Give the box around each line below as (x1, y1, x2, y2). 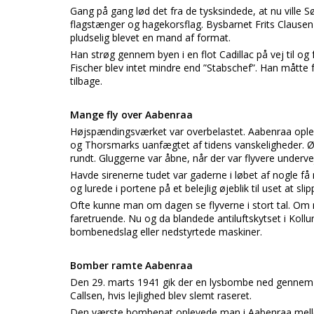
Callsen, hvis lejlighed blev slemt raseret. (70, 289, 252, 302)
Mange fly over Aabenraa (70, 108, 193, 121)
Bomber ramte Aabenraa (70, 259, 193, 272)
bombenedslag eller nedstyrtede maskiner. (70, 225, 262, 238)
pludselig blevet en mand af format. (70, 31, 231, 44)
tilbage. (70, 74, 102, 88)
